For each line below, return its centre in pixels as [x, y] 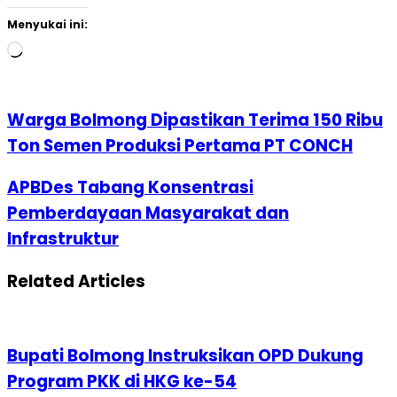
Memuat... [51, 48]
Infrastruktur [63, 239]
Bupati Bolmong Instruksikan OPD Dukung [185, 356]
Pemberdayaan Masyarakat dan [148, 214]
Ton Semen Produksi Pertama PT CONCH [180, 145]
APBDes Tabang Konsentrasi [130, 188]
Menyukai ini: [47, 24]
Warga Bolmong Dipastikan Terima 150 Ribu [195, 120]
